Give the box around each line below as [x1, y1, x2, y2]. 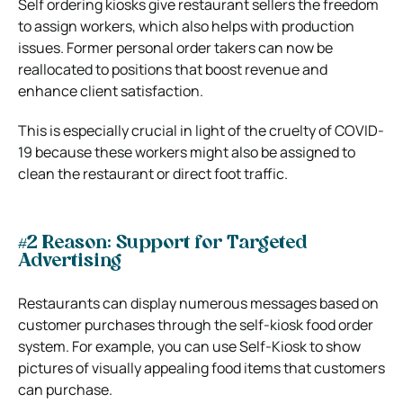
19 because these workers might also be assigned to [18, 141, 355, 162]
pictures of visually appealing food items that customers [18, 357, 385, 378]
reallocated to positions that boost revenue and [18, 58, 327, 79]
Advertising [18, 252, 121, 271]
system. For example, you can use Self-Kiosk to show [18, 336, 361, 356]
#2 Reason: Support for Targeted [18, 234, 307, 253]
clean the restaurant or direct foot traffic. [18, 163, 291, 184]
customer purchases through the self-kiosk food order [18, 314, 373, 335]
